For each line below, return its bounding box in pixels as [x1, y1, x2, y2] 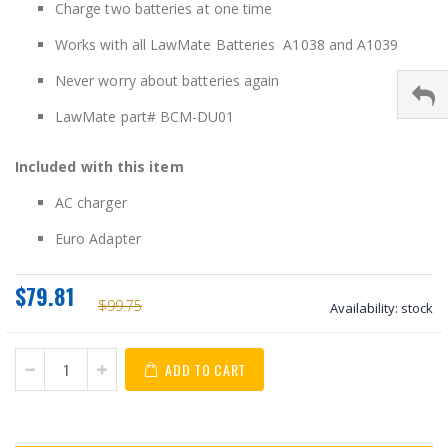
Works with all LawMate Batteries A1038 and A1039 [55, 35, 399, 54]
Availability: [330, 299, 398, 317]
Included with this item [15, 156, 184, 176]
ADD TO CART [165, 358, 247, 380]
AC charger [55, 192, 127, 212]
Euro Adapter [55, 228, 141, 248]
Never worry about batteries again [55, 71, 280, 90]
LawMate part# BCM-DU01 [55, 107, 235, 126]
